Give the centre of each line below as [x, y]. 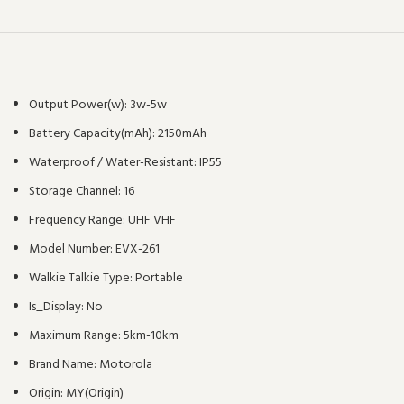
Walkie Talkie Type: [82, 278]
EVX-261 [138, 249]
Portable [159, 278]
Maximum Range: [76, 336]
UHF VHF [152, 220]
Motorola [126, 365]
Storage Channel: [76, 192]
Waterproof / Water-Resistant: [114, 163]
